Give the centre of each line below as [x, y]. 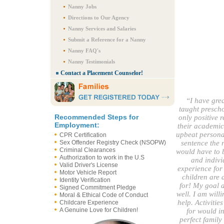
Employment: [77, 125]
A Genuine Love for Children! [99, 210]
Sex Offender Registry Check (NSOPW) [113, 142]
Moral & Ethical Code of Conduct [104, 195]
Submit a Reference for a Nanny [107, 39]
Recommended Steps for [96, 117]
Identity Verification [85, 180]
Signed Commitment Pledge [98, 187]
